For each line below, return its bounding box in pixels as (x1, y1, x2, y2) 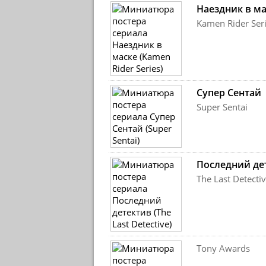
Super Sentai (196, 101, 248, 113)
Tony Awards (196, 242, 250, 254)
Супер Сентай (196, 86, 261, 99)
